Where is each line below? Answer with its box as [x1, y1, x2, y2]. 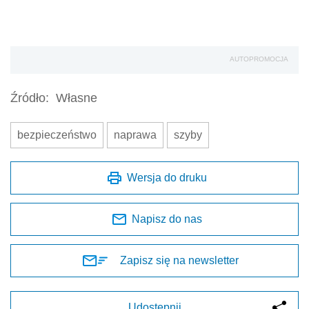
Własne [56, 91, 97, 106]
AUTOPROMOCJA [230, 55, 288, 63]
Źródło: [10, 91, 49, 106]
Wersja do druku [127, 172, 207, 184]
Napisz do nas [132, 213, 202, 226]
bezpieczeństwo [17, 129, 97, 141]
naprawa [114, 129, 157, 141]
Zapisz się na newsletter [120, 255, 239, 267]
